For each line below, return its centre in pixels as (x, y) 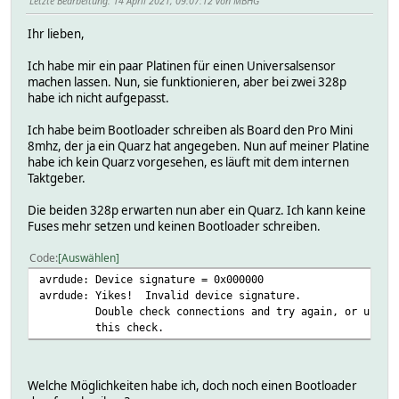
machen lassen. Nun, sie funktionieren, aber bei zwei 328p (187, 82)
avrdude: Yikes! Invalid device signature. (170, 296)
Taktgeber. (57, 179)
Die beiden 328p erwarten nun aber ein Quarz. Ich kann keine (197, 211)
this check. (102, 328)
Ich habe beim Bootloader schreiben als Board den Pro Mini (190, 130)
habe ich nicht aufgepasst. (98, 98)
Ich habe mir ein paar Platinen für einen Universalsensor (182, 66)
